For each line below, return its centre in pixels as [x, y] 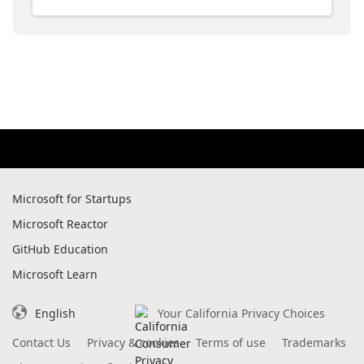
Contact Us [41, 342]
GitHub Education [60, 249]
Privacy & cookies [133, 342]
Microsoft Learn [55, 274]
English [55, 313]
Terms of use [231, 342]
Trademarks [314, 342]
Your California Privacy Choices [242, 313]
